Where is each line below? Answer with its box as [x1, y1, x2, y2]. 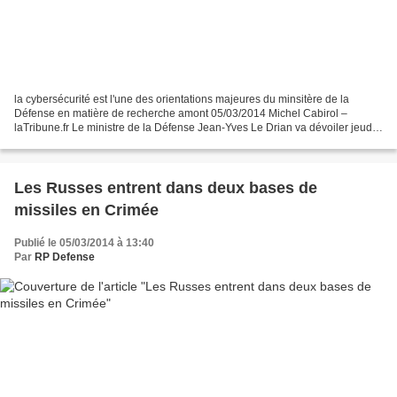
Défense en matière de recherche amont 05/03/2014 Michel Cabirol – [14, 107, 347, 121]
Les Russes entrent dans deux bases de [14, 179, 317, 198]
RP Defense [35, 251, 95, 264]
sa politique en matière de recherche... [14, 136, 198, 149]
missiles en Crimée [14, 201, 159, 220]
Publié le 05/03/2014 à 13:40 [14, 237, 154, 250]
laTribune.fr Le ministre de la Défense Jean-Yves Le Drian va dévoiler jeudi [14, 121, 375, 135]
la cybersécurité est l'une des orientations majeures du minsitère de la [14, 93, 349, 106]
